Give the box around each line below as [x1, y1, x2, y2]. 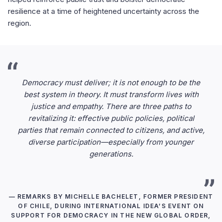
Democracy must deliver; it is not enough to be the [22, 77, 200, 87]
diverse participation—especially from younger [28, 137, 194, 147]
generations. [89, 149, 133, 159]
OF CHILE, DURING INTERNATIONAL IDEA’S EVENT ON [18, 202, 204, 210]
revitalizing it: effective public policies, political [28, 113, 194, 123]
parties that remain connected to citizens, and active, [17, 125, 205, 135]
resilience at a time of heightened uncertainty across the [8, 6, 199, 16]
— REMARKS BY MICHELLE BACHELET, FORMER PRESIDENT [8, 192, 214, 200]
